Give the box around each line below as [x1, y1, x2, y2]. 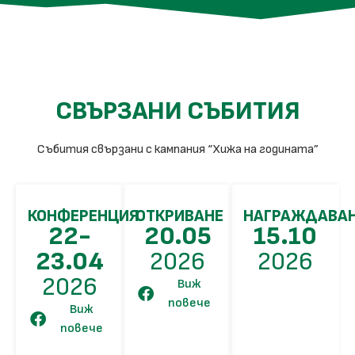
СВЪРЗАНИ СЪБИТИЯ [55, 95, 300, 127]
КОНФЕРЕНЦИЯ [28, 206, 139, 227]
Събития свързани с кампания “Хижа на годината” [36, 141, 319, 157]
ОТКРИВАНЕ [136, 206, 223, 227]
